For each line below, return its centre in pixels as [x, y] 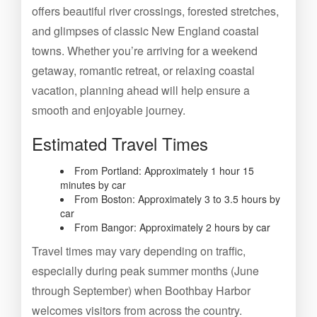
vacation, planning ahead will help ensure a [141, 90]
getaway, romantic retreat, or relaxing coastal [143, 70]
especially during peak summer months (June [145, 271]
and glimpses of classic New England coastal [145, 31]
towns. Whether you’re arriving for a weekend [145, 51]
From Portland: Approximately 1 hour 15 [164, 171]
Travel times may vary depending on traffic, [139, 251]
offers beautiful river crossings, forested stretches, [155, 11]
